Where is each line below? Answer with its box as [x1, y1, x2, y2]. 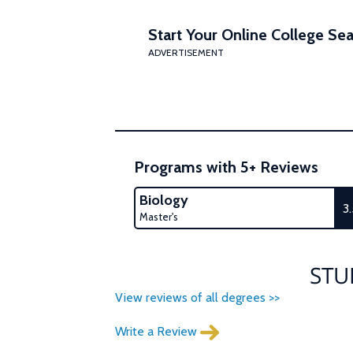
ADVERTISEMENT [147, 46, 224, 58]
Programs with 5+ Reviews [134, 158, 318, 176]
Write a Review [115, 323, 200, 339]
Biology [139, 191, 188, 209]
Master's [139, 210, 178, 223]
